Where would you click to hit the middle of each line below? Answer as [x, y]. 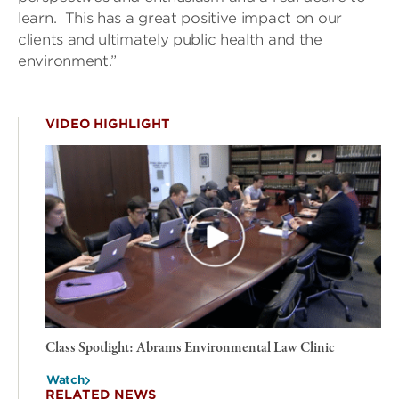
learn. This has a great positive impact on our [180, 18]
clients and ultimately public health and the [170, 40]
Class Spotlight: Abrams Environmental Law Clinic [190, 349]
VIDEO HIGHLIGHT [108, 124]
